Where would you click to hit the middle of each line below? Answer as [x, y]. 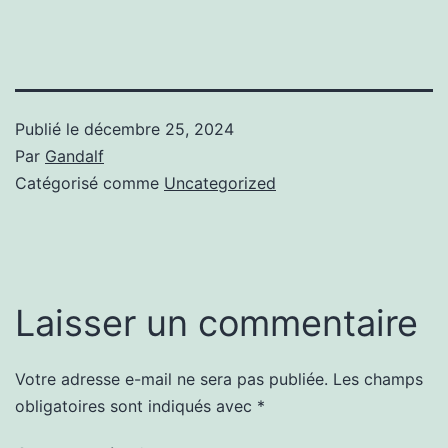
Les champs [378, 378]
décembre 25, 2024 [159, 128]
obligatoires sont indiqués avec [136, 405]
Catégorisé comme [89, 182]
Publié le [49, 128]
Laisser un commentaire [216, 322]
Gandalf [74, 155]
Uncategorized [220, 182]
